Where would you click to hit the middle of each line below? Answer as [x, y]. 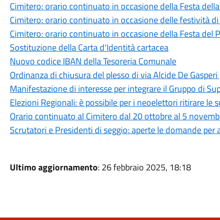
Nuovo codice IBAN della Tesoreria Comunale [93, 61]
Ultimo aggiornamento [54, 167]
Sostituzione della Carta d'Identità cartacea [89, 47]
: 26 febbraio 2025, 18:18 [144, 167]
